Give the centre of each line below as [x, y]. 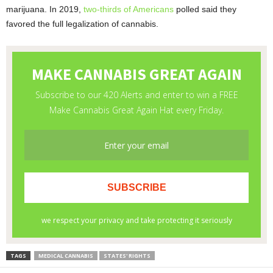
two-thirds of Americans [129, 9]
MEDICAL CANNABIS [66, 256]
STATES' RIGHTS [127, 256]
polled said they [205, 9]
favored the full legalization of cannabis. [82, 24]
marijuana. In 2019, [45, 9]
